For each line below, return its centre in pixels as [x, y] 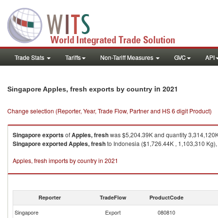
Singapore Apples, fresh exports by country [81, 89]
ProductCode [166, 197]
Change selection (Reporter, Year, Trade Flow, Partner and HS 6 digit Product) [109, 111]
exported [55, 144]
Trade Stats [30, 57]
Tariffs [73, 57]
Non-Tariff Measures [127, 57]
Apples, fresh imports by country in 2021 [65, 160]
